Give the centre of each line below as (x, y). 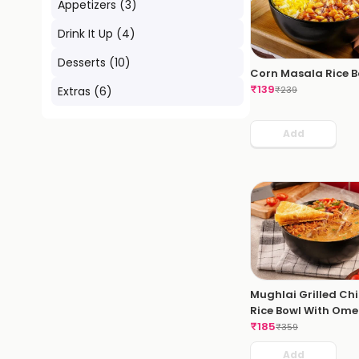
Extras (74, 91)
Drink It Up (85, 34)
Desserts (82, 63)
